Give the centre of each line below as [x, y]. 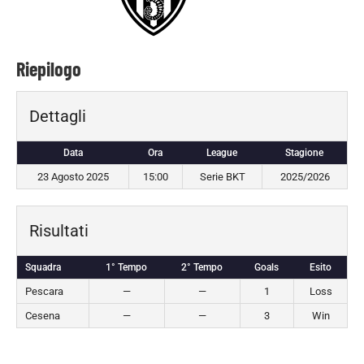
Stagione [304, 153]
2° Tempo [202, 267]
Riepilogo [49, 69]
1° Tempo [126, 267]
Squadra [43, 267]
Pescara [44, 291]
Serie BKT [222, 177]
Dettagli [58, 116]
